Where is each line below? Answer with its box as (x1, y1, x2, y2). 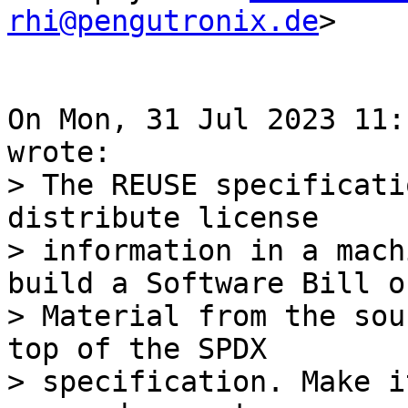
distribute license (7, 201, 319, 234)
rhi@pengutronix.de (7, 5, 319, 37)
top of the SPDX (7, 332, 267, 365)
